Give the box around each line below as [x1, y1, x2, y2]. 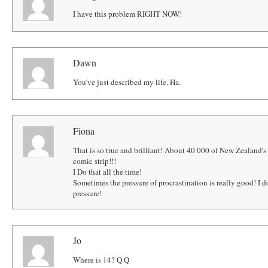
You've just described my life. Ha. [73, 77, 181, 88]
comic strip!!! [73, 155, 117, 166]
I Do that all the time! [73, 166, 142, 177]
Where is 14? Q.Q [73, 254, 130, 265]
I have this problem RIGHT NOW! [73, 8, 182, 20]
